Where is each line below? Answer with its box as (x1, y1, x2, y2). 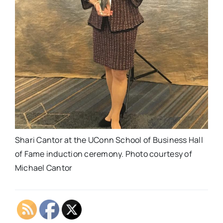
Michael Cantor (14, 162, 73, 173)
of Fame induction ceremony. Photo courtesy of (14, 148, 192, 159)
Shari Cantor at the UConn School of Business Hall (14, 134, 203, 145)
